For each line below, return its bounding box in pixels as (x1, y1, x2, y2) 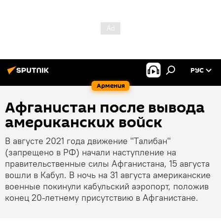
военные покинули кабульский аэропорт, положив (5, 181, 209, 192)
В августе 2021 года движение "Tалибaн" (5, 135, 171, 147)
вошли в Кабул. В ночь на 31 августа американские (5, 169, 211, 181)
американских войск (5, 112, 162, 133)
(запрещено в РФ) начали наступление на (5, 147, 176, 158)
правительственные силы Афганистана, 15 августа (5, 158, 210, 169)
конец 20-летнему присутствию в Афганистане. (5, 192, 198, 203)
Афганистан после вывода (5, 97, 205, 118)
